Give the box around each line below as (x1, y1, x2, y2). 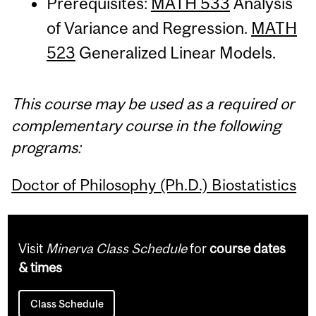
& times (18, 260, 63, 276)
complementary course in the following (11, 116, 281, 135)
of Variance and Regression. (46, 18, 251, 38)
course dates (209, 241, 286, 257)
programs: (11, 138, 82, 157)
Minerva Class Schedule (46, 241, 188, 257)
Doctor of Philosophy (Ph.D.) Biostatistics (11, 175, 297, 194)
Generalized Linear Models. (75, 43, 276, 63)
